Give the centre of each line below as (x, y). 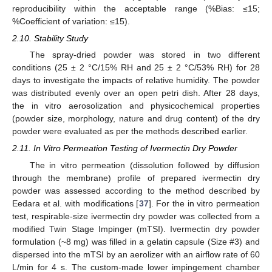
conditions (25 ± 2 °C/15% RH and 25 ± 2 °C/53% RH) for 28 (136, 68)
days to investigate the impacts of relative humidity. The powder (136, 80)
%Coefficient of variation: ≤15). (71, 21)
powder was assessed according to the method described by (136, 190)
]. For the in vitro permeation (204, 203)
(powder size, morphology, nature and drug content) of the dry (136, 119)
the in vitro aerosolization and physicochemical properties (136, 106)
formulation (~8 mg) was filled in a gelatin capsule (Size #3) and (136, 241)
